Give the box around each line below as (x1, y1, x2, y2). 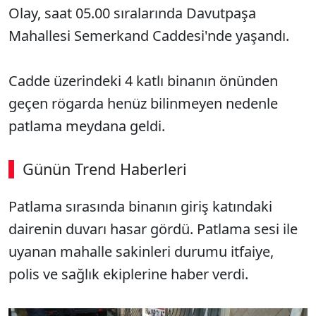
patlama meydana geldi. (8, 116, 165, 135)
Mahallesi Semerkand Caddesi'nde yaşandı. (8, 26, 289, 45)
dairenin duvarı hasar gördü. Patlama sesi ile (8, 219, 298, 238)
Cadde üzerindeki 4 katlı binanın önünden (8, 71, 278, 90)
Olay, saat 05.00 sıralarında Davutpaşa (8, 4, 256, 23)
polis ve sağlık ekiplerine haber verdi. (8, 265, 248, 284)
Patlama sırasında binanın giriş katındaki (8, 197, 272, 216)
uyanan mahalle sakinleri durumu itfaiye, (8, 242, 274, 261)
